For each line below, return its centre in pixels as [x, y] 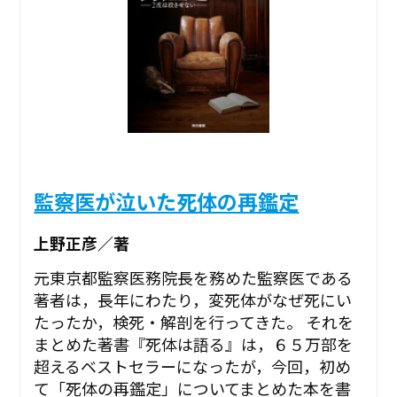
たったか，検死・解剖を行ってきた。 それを [194, 322]
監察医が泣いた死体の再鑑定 [167, 202]
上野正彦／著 [82, 242]
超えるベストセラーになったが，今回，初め [193, 366]
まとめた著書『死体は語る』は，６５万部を [194, 344]
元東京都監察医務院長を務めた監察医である [194, 278]
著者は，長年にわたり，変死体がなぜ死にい [193, 300]
